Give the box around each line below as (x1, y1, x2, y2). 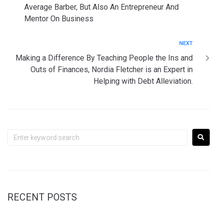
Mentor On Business (24, 14, 93, 24)
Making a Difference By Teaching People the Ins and (15, 53, 193, 63)
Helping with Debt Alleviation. (93, 77, 193, 86)
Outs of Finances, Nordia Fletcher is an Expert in (31, 65, 193, 75)
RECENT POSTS (7, 191, 77, 203)
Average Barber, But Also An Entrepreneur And (24, 2, 179, 12)
